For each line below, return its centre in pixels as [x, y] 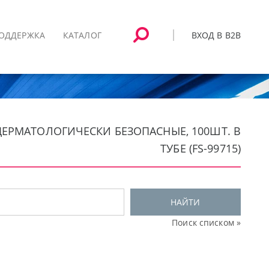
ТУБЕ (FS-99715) [201, 148]
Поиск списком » [206, 222]
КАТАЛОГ [82, 35]
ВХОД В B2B [216, 35]
